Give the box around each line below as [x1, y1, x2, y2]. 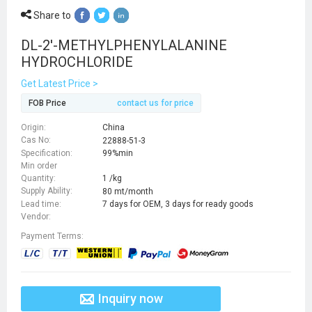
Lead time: [21, 198, 61, 209]
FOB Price [29, 97, 66, 108]
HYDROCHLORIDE [21, 53, 133, 70]
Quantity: [21, 173, 56, 183]
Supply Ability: [21, 186, 72, 196]
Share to [31, 9, 71, 21]
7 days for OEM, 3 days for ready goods [102, 198, 253, 209]
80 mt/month [102, 186, 153, 196]
